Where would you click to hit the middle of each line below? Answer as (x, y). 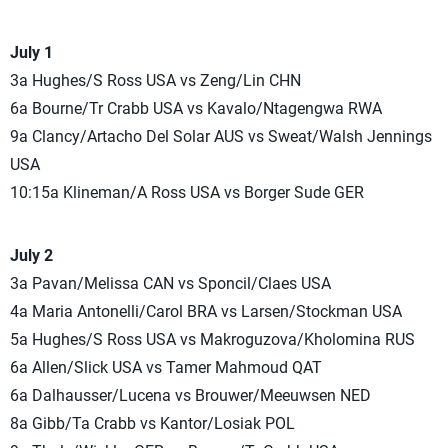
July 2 (31, 255)
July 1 (31, 52)
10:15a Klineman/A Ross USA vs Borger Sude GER (187, 192)
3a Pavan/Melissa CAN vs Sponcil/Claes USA (170, 283)
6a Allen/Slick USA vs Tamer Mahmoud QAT (166, 367)
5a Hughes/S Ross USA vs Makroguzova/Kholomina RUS (212, 339)
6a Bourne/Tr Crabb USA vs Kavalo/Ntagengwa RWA (196, 108)
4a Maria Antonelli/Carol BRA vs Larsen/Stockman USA (206, 311)
